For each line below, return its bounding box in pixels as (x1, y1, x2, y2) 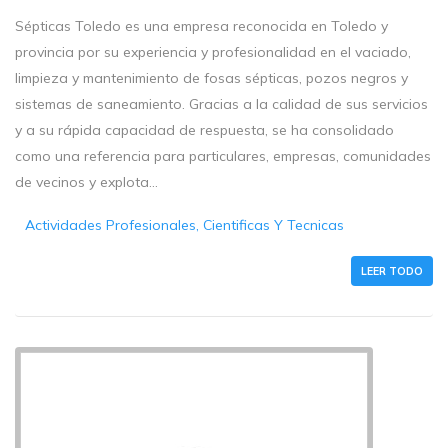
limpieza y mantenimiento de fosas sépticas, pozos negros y (15, 69, 408, 88)
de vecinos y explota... (15, 173, 158, 192)
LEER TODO (361, 264, 423, 279)
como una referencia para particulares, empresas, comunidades (15, 147, 431, 166)
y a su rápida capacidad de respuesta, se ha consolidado (15, 121, 394, 140)
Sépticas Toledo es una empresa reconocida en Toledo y (15, 17, 388, 36)
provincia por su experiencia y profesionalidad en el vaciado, (15, 43, 411, 62)
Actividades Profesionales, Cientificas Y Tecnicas (25, 216, 345, 235)
